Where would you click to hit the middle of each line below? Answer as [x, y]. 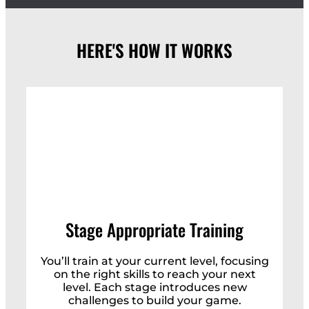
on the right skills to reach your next [154, 275]
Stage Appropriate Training [154, 229]
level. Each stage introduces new [154, 288]
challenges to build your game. [154, 301]
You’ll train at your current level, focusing [154, 261]
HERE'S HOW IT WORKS [154, 50]
